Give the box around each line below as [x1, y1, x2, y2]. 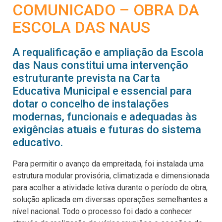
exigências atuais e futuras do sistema [12, 123, 201, 136]
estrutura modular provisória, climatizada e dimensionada [12, 170, 210, 180]
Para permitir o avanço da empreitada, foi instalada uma [12, 159, 204, 168]
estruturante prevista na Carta [12, 72, 160, 84]
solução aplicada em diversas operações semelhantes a [12, 194, 208, 204]
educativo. [12, 136, 63, 149]
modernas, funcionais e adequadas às [12, 111, 197, 123]
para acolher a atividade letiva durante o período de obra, [12, 182, 208, 192]
